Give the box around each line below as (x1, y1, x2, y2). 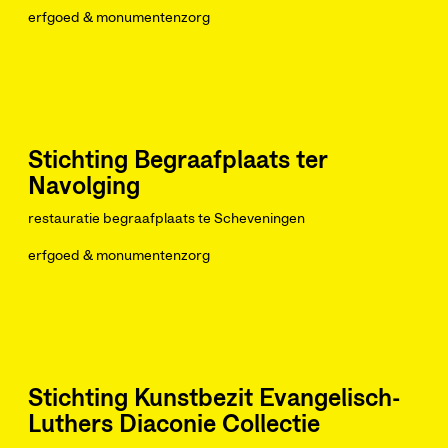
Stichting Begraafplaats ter (28, 149, 327, 173)
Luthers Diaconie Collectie (28, 413, 320, 437)
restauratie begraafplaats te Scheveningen (28, 212, 305, 226)
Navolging (28, 175, 140, 199)
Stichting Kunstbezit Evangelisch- (28, 387, 400, 411)
